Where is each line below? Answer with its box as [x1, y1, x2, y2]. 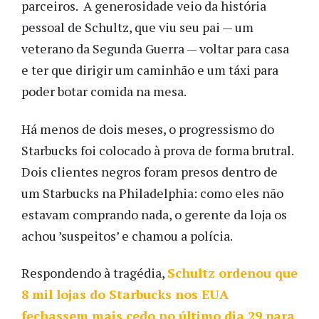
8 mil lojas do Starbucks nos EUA [21, 286, 229, 303]
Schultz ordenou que [167, 264, 298, 282]
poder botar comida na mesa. [21, 83, 187, 100]
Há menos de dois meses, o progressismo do [21, 120, 274, 137]
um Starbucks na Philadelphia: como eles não [21, 184, 283, 202]
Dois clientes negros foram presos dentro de [21, 162, 278, 180]
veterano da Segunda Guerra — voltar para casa [21, 40, 289, 58]
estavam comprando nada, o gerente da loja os [21, 205, 287, 223]
